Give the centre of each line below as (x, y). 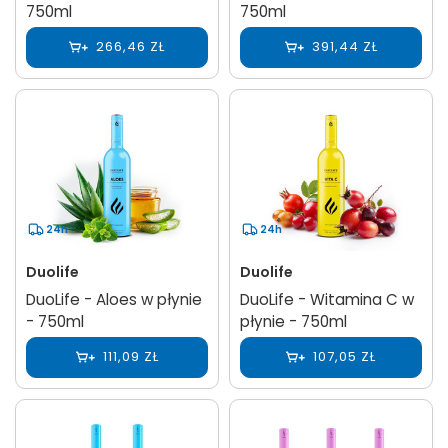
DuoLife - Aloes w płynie (114, 299)
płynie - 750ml (293, 321)
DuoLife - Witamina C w (327, 299)
